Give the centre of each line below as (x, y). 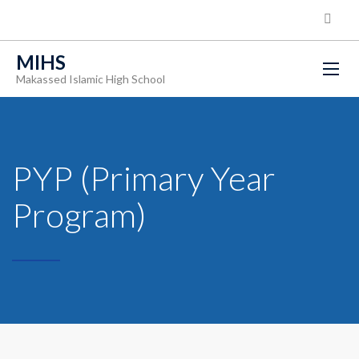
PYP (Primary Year (144, 178)
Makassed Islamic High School (91, 79)
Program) (79, 215)
